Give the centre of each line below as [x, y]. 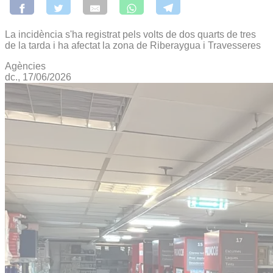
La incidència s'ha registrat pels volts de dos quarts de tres [130, 34]
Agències [25, 66]
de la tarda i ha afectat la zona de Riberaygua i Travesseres [133, 45]
